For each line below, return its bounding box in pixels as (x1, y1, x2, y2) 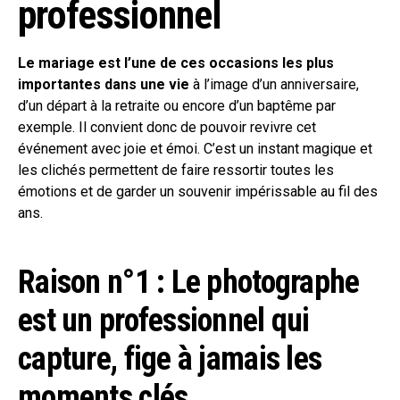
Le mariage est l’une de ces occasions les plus (18, 54, 334, 72)
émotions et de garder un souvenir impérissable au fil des (18, 183, 378, 201)
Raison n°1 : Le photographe (18, 263, 360, 302)
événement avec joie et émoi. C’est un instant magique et (18, 140, 372, 158)
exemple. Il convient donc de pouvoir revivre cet (18, 119, 316, 137)
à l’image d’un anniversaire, (193, 76, 359, 94)
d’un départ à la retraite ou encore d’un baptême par (18, 97, 336, 115)
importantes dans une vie (18, 76, 193, 94)
